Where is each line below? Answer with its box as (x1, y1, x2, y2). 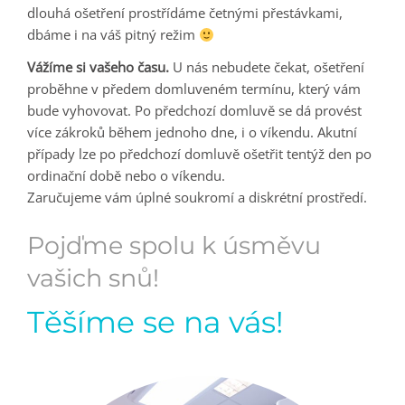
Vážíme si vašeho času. (27, 58, 169, 76)
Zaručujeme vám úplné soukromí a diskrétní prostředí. (27, 188, 367, 206)
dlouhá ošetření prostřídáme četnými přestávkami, (27, 4, 343, 22)
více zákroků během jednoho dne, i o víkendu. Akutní (27, 123, 357, 141)
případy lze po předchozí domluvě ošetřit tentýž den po (27, 145, 372, 163)
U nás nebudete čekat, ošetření (169, 58, 364, 76)
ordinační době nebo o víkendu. (27, 166, 225, 184)
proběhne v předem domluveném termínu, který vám (27, 80, 361, 98)
